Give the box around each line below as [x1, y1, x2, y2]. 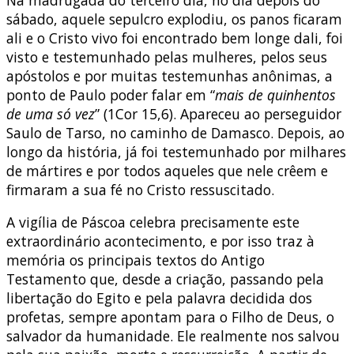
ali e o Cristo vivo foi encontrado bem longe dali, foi [6, 28, 343, 47]
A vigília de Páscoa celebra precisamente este [6, 213, 299, 232]
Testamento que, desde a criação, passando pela [6, 269, 324, 289]
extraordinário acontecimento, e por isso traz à [6, 232, 314, 251]
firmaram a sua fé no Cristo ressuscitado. [6, 179, 274, 199]
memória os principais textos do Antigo [6, 250, 265, 270]
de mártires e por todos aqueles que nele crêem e [6, 160, 328, 180]
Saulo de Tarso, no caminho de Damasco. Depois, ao [6, 122, 345, 142]
